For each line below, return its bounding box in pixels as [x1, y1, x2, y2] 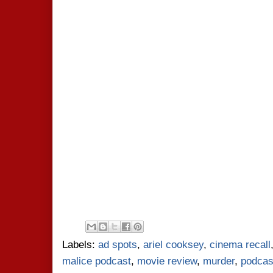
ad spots [98, 239, 137, 250]
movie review [137, 255, 197, 267]
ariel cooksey [143, 239, 204, 250]
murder [203, 255, 235, 267]
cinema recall [210, 239, 271, 250]
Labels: [62, 239, 98, 250]
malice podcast [62, 255, 131, 267]
